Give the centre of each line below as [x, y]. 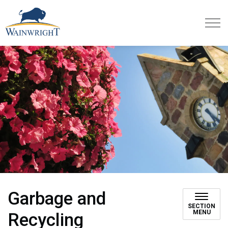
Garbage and [57, 199]
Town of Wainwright [95, 13]
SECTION [202, 206]
